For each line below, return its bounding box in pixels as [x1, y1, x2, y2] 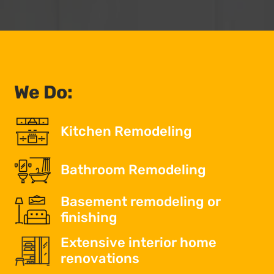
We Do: [13, 81, 73, 103]
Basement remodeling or [60, 193, 221, 210]
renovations [60, 250, 139, 267]
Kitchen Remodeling [60, 123, 192, 140]
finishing [60, 209, 117, 226]
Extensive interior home [60, 234, 217, 251]
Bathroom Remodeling [60, 161, 206, 179]
